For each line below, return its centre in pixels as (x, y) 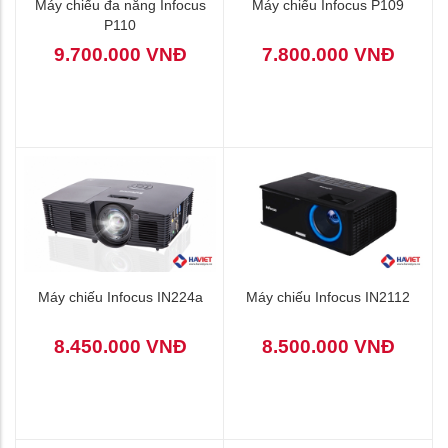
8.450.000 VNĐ (120, 346)
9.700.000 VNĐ (120, 55)
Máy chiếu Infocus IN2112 (328, 296)
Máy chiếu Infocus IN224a (120, 296)
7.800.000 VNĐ (328, 55)
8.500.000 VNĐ (328, 346)
